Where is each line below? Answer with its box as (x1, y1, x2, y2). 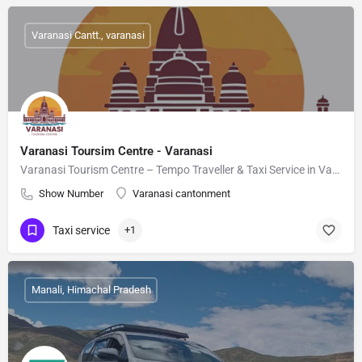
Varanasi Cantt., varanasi (31, 29, 145, 42)
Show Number (39, 187, 103, 200)
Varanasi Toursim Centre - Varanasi (20, 143, 213, 158)
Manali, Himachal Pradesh (31, 284, 151, 297)
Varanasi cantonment (133, 187, 230, 200)
